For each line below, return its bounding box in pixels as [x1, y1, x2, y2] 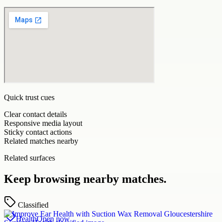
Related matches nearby [4, 136, 78, 145]
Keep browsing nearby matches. [4, 172, 166, 185]
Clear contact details [4, 110, 67, 118]
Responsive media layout [4, 118, 82, 127]
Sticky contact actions [4, 127, 72, 136]
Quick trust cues [4, 93, 55, 102]
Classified [18, 200, 49, 209]
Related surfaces [4, 153, 55, 162]
